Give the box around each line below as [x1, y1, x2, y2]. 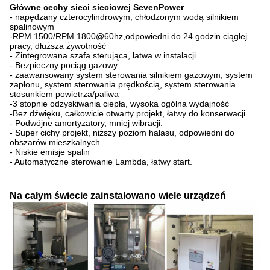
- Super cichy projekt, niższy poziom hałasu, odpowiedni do [10, 128, 234, 137]
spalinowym [10, 22, 54, 31]
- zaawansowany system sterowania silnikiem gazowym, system [10, 70, 253, 80]
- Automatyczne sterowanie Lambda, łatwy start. [10, 157, 192, 166]
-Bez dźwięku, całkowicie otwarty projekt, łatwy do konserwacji [10, 108, 245, 118]
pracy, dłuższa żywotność [10, 41, 106, 51]
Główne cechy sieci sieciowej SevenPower [10, 2, 184, 12]
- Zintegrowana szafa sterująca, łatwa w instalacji [10, 51, 196, 60]
